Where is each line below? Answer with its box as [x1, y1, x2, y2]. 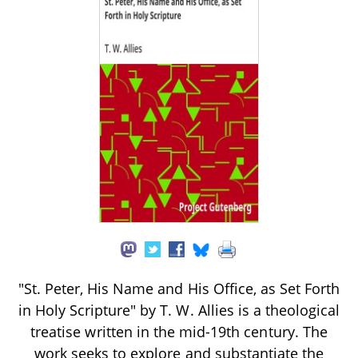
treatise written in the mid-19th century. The [30, 321, 328, 341]
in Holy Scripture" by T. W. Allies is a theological [18, 300, 340, 320]
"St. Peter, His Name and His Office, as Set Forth [18, 278, 340, 298]
